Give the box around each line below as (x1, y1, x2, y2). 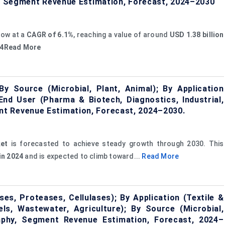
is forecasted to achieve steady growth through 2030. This (8, 139, 224, 148)
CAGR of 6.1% (27, 30, 74, 39)
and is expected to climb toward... (23, 152, 142, 160)
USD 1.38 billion (169, 30, 224, 39)
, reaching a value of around (73, 30, 170, 39)
